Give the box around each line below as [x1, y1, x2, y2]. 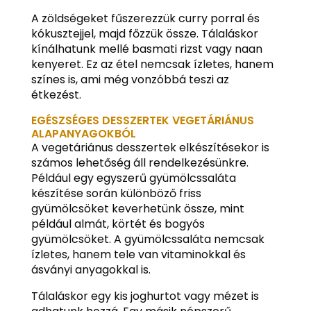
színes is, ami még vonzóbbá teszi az [31, 71, 229, 87]
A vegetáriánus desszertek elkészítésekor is [31, 139, 269, 155]
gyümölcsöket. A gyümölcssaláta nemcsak [31, 230, 264, 247]
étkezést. [31, 86, 81, 103]
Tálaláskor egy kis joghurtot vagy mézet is [31, 287, 259, 304]
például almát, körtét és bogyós [31, 215, 205, 232]
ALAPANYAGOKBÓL [31, 125, 136, 142]
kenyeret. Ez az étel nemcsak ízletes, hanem [31, 56, 274, 72]
